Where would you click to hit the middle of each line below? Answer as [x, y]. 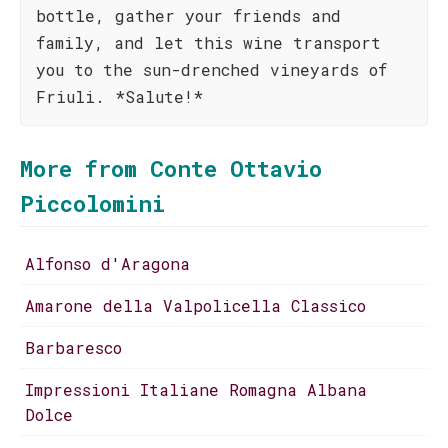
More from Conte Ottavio [171, 168]
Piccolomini [92, 203]
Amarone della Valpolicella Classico [195, 305]
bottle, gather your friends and [188, 15]
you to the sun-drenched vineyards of [211, 69]
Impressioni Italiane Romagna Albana [196, 389]
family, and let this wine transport [208, 42]
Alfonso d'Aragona [107, 263]
